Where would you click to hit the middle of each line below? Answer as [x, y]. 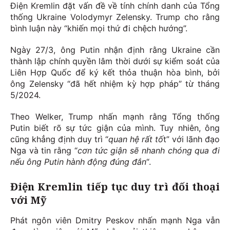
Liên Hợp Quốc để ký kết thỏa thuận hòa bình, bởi [115, 73]
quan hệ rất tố [136, 139]
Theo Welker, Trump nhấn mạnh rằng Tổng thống [115, 117]
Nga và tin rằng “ [44, 151]
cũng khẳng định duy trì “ [59, 139]
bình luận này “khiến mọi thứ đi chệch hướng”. [99, 28]
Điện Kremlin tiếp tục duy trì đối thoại [115, 187]
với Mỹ [28, 200]
